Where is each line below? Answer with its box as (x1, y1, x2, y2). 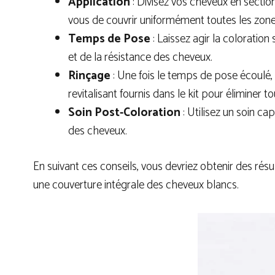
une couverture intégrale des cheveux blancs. (33, 176, 239, 195)
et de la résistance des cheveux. (68, 47, 212, 67)
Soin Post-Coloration (68, 103, 180, 122)
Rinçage (68, 66, 113, 85)
